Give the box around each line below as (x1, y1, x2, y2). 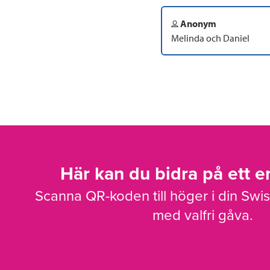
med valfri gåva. (152, 207, 253, 225)
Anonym (178, 17, 216, 30)
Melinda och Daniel (171, 31, 250, 44)
